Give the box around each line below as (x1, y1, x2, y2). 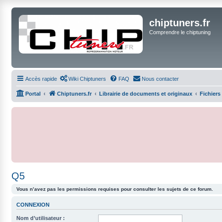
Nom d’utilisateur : (16, 215, 65, 221)
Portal (25, 91, 41, 97)
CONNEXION (16, 202, 50, 208)
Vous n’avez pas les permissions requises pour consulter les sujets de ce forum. (16, 186, 213, 192)
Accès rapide (25, 76, 57, 82)
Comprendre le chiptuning (149, 29, 211, 35)
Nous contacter (142, 76, 179, 82)
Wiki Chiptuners (68, 76, 106, 82)
